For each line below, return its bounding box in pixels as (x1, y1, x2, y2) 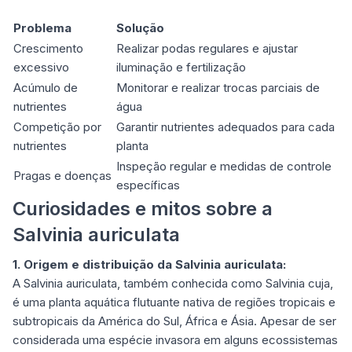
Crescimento (13, 41, 83, 57)
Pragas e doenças (13, 168, 112, 184)
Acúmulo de (13, 80, 78, 96)
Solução (116, 20, 164, 36)
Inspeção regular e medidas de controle (116, 159, 332, 174)
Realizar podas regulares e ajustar (116, 41, 298, 57)
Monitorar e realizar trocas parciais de (116, 80, 320, 96)
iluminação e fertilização (116, 60, 246, 75)
